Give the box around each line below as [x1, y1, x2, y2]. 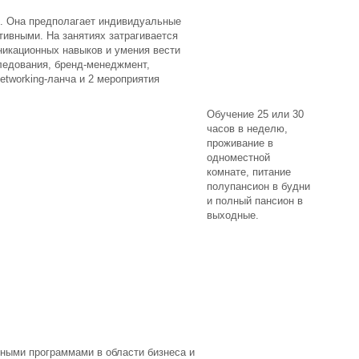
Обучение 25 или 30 [207, 108, 304, 120]
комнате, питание [207, 166, 291, 178]
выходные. [207, 209, 259, 221]
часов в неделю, [207, 123, 288, 135]
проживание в [207, 137, 273, 149]
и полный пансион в [207, 195, 303, 207]
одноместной [207, 151, 270, 163]
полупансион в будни [207, 180, 310, 192]
